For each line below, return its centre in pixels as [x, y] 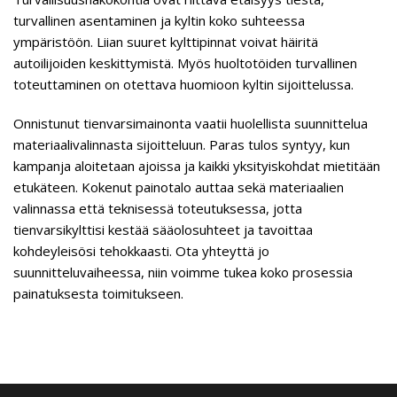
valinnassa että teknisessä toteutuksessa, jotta [158, 208]
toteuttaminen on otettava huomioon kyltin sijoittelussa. [183, 84]
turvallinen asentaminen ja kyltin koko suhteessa [159, 20]
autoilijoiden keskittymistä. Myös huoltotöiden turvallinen [185, 63]
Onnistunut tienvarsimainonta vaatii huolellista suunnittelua [191, 123]
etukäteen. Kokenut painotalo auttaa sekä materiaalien [179, 187]
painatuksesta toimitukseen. [98, 293]
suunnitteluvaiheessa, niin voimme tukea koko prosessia [183, 272]
